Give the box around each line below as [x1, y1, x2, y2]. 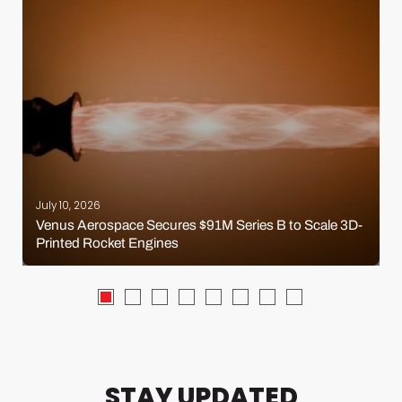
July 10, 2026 [36, 198, 100, 214]
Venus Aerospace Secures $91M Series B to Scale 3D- [36, 217, 363, 233]
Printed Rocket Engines [36, 235, 179, 251]
